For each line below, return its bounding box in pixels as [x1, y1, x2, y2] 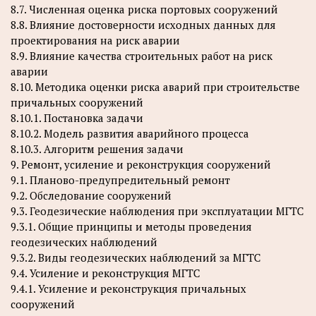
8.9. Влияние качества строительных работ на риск [11, 48, 272, 63]
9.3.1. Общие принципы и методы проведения [11, 219, 252, 233]
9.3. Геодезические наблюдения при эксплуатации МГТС [11, 203, 304, 218]
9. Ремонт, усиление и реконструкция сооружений [11, 157, 271, 171]
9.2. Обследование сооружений [11, 188, 171, 202]
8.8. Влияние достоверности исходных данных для [11, 17, 276, 32]
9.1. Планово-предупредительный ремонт [11, 172, 230, 187]
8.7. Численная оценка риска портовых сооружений [11, 1, 278, 16]
